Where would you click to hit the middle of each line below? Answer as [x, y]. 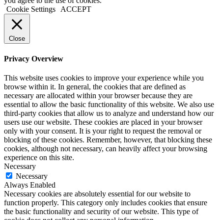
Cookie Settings [31, 9]
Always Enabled [30, 185]
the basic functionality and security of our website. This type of [101, 211]
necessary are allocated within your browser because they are [98, 95]
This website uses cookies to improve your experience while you [104, 78]
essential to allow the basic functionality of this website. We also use [109, 104]
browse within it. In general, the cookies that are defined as [95, 86]
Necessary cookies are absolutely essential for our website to [97, 193]
